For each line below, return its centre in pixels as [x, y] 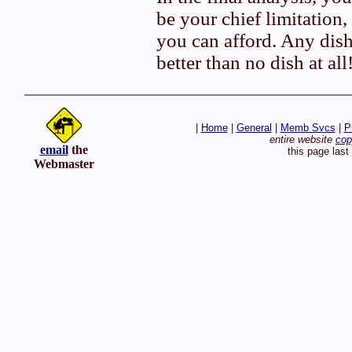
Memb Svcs [308, 128]
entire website [302, 139]
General [254, 128]
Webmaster [64, 164]
